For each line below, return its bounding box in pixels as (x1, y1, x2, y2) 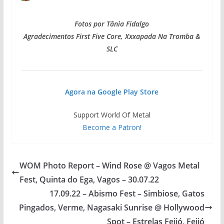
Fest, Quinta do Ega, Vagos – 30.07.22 (19, 174, 159, 185)
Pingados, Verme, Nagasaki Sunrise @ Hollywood (19, 202, 205, 213)
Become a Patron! (82, 122, 141, 132)
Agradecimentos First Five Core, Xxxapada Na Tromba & (23, 31, 200, 41)
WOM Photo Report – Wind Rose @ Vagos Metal (19, 160, 199, 171)
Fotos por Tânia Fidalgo (74, 19, 149, 28)
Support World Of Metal (73, 110, 150, 119)
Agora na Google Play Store (65, 87, 159, 96)
